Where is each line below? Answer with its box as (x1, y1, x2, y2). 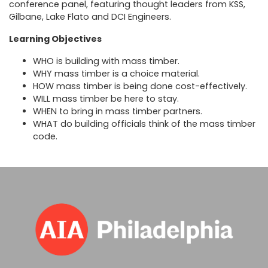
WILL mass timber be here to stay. (33, 92, 179, 105)
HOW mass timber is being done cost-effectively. (33, 80, 247, 92)
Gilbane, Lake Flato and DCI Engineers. (9, 10, 171, 23)
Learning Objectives (9, 32, 102, 45)
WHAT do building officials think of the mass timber (33, 117, 255, 130)
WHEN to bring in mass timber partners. (33, 105, 202, 117)
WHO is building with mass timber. (33, 54, 179, 67)
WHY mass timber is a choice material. (33, 67, 200, 80)
